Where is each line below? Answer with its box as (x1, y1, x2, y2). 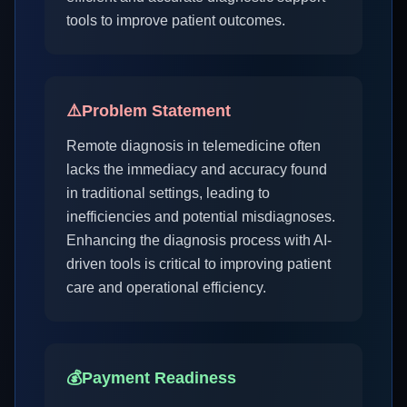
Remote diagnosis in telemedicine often (66, 138, 321, 154)
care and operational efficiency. (66, 280, 266, 295)
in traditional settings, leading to (66, 185, 270, 201)
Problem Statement (82, 102, 231, 120)
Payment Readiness (82, 369, 236, 387)
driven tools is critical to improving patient (66, 256, 331, 272)
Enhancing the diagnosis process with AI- (66, 233, 332, 248)
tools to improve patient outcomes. (66, 13, 285, 28)
